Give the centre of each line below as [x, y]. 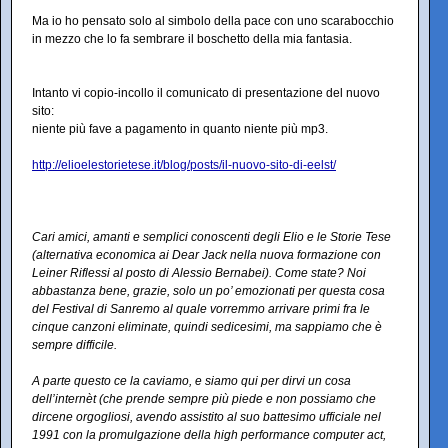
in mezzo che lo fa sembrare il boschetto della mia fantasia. [192, 39]
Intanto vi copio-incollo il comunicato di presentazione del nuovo [206, 93]
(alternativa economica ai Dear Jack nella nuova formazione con [206, 255]
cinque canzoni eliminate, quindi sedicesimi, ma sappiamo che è [207, 327]
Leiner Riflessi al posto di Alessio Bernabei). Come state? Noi [199, 273]
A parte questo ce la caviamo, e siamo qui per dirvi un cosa [191, 381]
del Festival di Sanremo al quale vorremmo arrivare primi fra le [201, 309]
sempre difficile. [74, 345]
